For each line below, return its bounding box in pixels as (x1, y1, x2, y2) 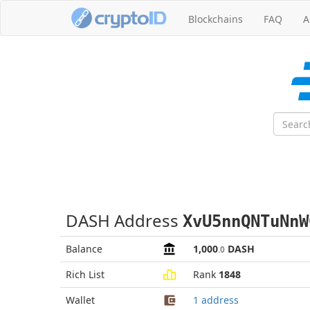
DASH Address (66, 209, 183, 232)
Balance (66, 242, 102, 255)
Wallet (66, 293, 95, 307)
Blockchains (188, 12, 243, 26)
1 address (193, 293, 239, 307)
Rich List (66, 268, 104, 281)
